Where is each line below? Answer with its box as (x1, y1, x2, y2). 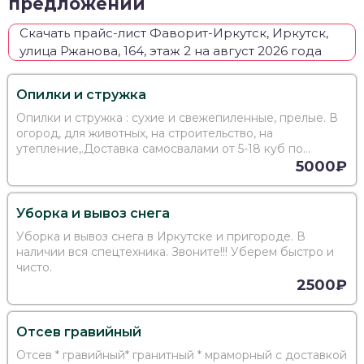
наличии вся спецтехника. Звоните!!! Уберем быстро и (16, 245, 334, 260)
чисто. (16, 260, 52, 275)
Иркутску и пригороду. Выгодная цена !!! (16, 157, 254, 172)
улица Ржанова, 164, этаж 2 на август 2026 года (19, 43, 322, 59)
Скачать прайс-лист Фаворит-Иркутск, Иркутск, (19, 25, 328, 41)
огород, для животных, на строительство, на (16, 126, 273, 141)
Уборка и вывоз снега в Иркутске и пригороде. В (16, 229, 305, 245)
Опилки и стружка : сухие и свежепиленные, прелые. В (16, 110, 64, 126)
